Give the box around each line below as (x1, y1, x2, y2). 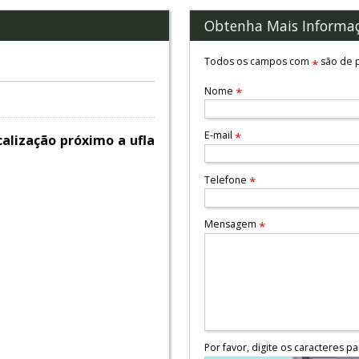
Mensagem (204, 217, 259, 232)
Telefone (204, 172, 249, 187)
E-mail (204, 128, 235, 143)
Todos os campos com (204, 54, 312, 69)
